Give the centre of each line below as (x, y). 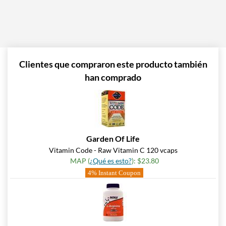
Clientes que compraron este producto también (113, 64)
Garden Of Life (113, 139)
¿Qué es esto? (110, 161)
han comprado (113, 77)
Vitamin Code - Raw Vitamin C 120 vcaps (113, 150)
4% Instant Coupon (114, 173)
